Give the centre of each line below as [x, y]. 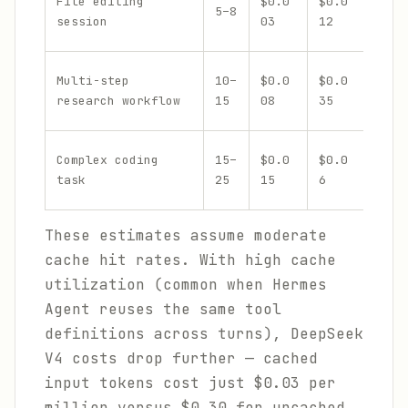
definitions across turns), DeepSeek [204, 334]
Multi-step [93, 81]
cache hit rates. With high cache [190, 260]
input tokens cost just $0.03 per [190, 383]
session [82, 21]
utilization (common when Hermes [186, 285]
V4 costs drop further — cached [181, 358]
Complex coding [107, 160]
